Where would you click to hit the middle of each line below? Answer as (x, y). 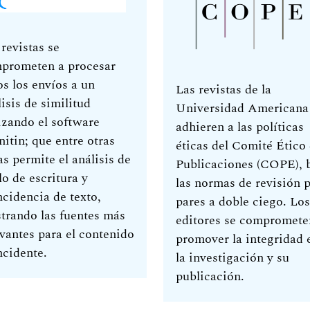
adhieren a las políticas (240, 127)
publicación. (210, 276)
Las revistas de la (224, 89)
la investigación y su (232, 257)
